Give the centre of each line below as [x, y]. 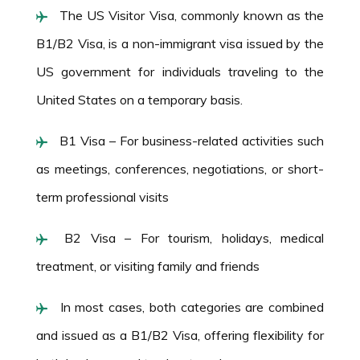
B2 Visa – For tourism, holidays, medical [190, 237]
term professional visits [102, 196]
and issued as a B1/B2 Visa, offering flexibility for [180, 335]
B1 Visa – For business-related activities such [190, 140]
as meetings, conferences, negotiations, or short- [180, 168]
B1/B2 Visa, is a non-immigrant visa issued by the [180, 43]
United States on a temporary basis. [139, 99]
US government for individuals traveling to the [180, 71]
